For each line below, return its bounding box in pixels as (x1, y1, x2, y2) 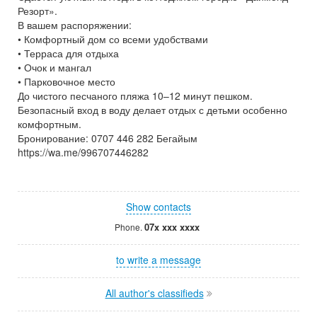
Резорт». (18, 4, 57, 18)
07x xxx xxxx (144, 220, 200, 234)
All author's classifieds (105, 286, 204, 300)
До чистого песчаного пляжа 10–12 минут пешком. (18, 88, 253, 103)
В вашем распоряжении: (18, 18, 132, 32)
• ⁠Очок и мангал (18, 60, 91, 74)
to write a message (116, 253, 201, 267)
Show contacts (126, 200, 191, 214)
